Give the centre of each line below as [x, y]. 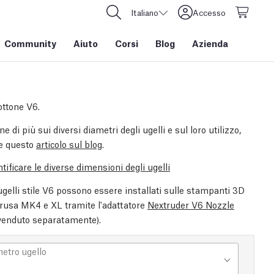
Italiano [145, 12]
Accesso [209, 12]
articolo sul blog [69, 144]
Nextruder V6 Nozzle [191, 204]
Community [30, 43]
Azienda [210, 43]
